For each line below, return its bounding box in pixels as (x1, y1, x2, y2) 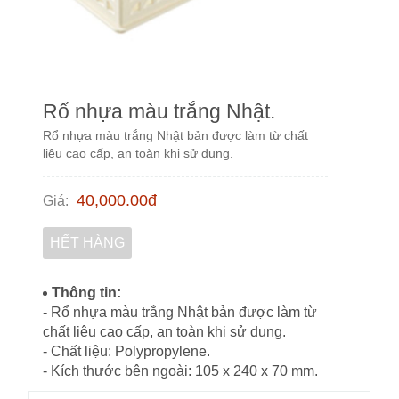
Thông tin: (52, 285, 121, 301)
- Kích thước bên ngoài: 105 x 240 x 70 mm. (43, 363, 318, 379)
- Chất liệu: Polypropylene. (43, 344, 210, 360)
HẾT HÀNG (50, 234, 125, 250)
